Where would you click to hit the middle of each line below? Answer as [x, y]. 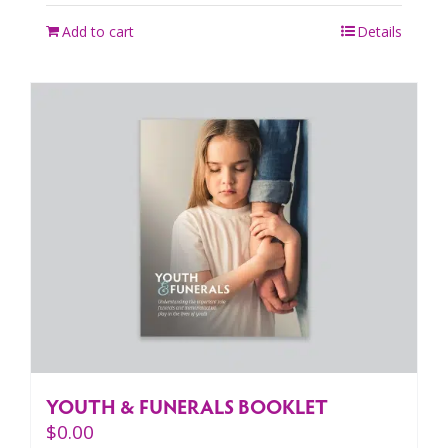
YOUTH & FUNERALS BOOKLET [187, 405]
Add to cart [98, 32]
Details [379, 32]
